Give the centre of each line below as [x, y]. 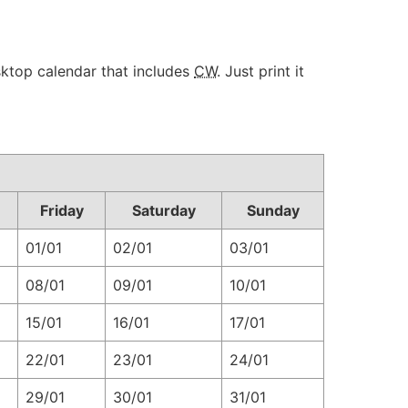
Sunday [273, 210]
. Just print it [260, 71]
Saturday [163, 210]
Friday [61, 210]
